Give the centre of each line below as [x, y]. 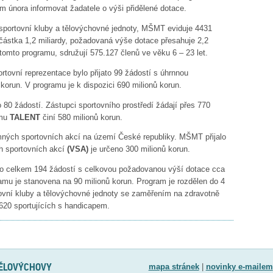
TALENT [25, 117]
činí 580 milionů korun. [81, 117]
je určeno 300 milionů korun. [139, 149]
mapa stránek [174, 266]
